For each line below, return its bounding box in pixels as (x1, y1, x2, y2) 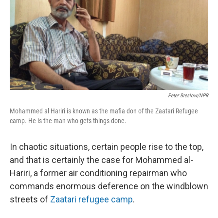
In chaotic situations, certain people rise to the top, (10, 142, 203, 152)
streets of (10, 194, 50, 205)
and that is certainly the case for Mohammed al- (10, 155, 193, 165)
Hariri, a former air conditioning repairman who (10, 168, 187, 179)
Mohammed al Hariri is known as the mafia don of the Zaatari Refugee (10, 107, 198, 115)
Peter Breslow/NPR (168, 92, 208, 99)
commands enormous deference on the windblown (10, 181, 208, 192)
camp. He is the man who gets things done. (10, 117, 127, 125)
